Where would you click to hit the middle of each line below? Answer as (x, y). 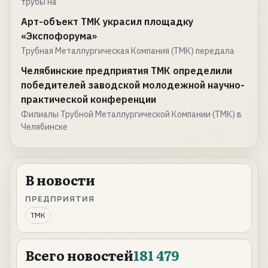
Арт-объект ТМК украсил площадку (107, 22)
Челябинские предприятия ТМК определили (127, 71)
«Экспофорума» (59, 36)
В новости (60, 180)
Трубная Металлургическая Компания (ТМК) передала (128, 51)
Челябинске (44, 127)
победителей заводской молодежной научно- (133, 85)
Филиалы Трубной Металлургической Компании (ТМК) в (131, 115)
